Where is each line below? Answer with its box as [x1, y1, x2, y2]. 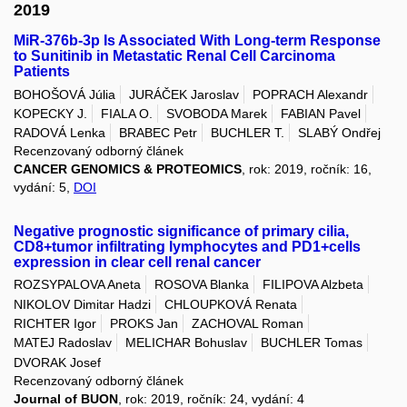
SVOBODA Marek [166, 105, 267, 121]
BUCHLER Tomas [261, 335, 362, 351]
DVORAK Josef [14, 354, 101, 370]
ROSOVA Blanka [154, 277, 249, 293]
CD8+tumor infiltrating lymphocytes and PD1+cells [14, 239, 361, 255]
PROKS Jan [110, 315, 178, 331]
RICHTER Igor [14, 315, 96, 331]
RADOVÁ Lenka [14, 125, 105, 141]
